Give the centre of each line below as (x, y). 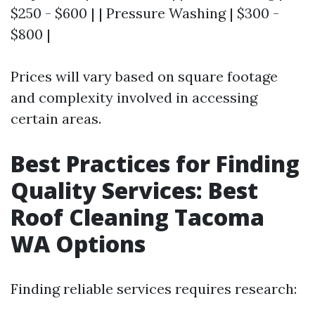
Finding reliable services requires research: (154, 288)
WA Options (78, 243)
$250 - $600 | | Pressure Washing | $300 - (145, 13)
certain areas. (56, 118)
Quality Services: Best (134, 190)
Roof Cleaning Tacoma (137, 217)
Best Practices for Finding (155, 163)
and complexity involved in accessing (134, 97)
